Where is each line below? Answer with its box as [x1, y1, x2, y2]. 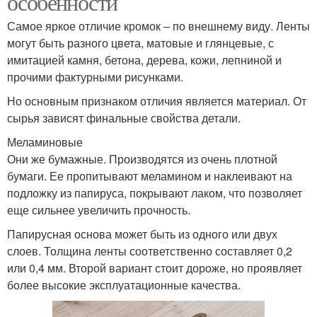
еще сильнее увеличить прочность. [7, 202, 190, 218]
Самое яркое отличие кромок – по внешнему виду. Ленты [7, 18, 310, 34]
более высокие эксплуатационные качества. [7, 277, 241, 293]
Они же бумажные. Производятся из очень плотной [7, 151, 277, 167]
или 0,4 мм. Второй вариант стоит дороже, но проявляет [7, 260, 302, 276]
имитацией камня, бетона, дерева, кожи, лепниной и [7, 52, 282, 68]
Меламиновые [7, 134, 83, 150]
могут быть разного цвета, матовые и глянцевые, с [7, 35, 274, 51]
